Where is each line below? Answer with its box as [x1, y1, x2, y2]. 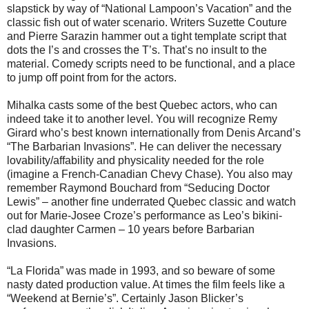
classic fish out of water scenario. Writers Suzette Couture [7, 17, 287, 29]
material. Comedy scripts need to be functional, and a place [7, 58, 295, 70]
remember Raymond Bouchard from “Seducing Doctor [7, 182, 270, 195]
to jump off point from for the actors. [7, 72, 177, 84]
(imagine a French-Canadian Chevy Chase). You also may [7, 168, 292, 181]
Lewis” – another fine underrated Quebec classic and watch [7, 196, 296, 208]
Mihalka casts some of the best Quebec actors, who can [7, 99, 277, 112]
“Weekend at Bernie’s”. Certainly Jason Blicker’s [7, 292, 243, 305]
